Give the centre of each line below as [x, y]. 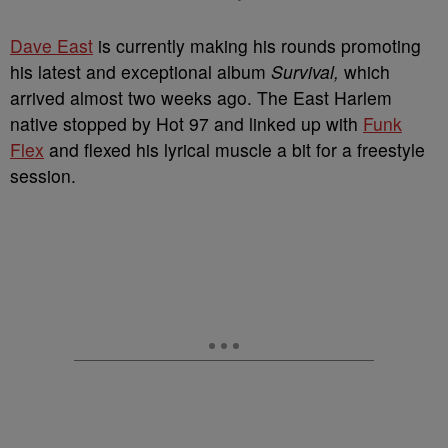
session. [43, 175]
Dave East [51, 45]
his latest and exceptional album [140, 71]
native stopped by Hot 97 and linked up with [186, 123]
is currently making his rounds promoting [257, 45]
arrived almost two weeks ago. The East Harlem [201, 97]
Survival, [307, 71]
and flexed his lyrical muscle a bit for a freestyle [234, 149]
